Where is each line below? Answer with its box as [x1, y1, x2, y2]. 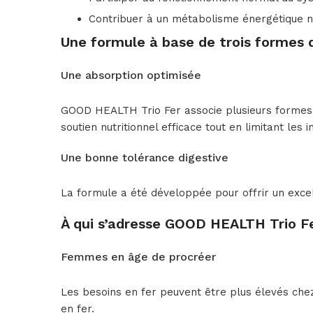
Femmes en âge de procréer [61, 250, 216, 264]
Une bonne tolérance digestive [61, 151, 228, 165]
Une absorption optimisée [61, 68, 201, 82]
